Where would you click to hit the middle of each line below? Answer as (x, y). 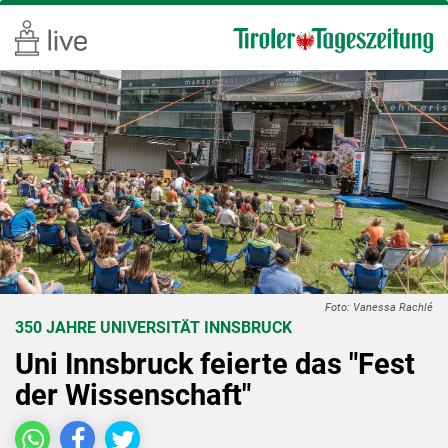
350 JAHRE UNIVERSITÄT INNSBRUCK (153, 327)
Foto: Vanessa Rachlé (379, 307)
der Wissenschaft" (133, 394)
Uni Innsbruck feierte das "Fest (215, 363)
